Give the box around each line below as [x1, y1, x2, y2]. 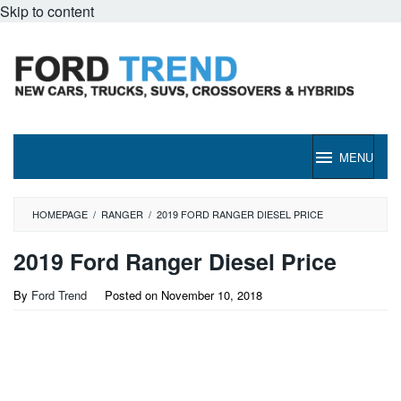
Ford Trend [31, 286, 87, 303]
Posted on [105, 286, 161, 303]
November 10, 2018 [161, 286, 262, 303]
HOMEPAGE [32, 207, 88, 221]
